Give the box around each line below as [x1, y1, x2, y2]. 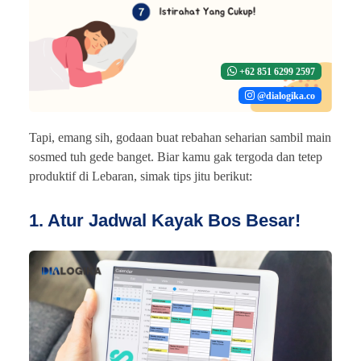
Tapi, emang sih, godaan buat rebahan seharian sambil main [29, 130, 331, 144]
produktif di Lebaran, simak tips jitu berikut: [29, 168, 252, 183]
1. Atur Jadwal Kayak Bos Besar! [29, 210, 301, 230]
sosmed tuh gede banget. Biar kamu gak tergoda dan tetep [29, 149, 322, 164]
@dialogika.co [255, 89, 316, 102]
